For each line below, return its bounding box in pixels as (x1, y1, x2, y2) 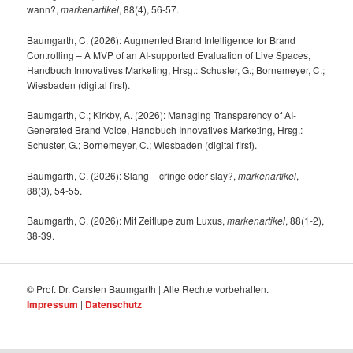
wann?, (27, 2, 61, 17)
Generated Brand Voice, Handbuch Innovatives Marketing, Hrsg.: (27, 123, 303, 137)
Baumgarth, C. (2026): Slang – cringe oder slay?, (27, 168, 239, 182)
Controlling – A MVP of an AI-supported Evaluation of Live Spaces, (27, 47, 311, 61)
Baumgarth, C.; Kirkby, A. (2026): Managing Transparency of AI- (27, 108, 297, 122)
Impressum (27, 296, 79, 311)
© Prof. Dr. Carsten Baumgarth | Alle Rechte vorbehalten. (27, 281, 269, 295)
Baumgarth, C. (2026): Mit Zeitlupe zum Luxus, (27, 214, 228, 228)
